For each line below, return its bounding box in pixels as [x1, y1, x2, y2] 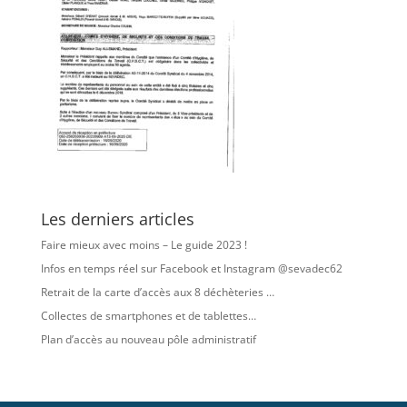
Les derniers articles [40, 208, 194, 230]
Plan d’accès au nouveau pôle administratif [40, 332, 256, 347]
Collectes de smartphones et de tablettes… [40, 308, 256, 323]
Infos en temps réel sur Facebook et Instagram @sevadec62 [40, 261, 342, 276]
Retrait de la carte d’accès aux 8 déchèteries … [40, 284, 274, 300]
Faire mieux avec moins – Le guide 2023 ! [40, 237, 247, 253]
